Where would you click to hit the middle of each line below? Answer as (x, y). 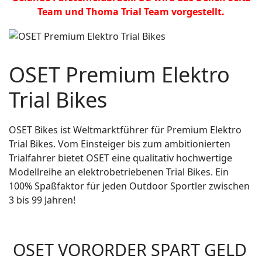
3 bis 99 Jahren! (42, 200)
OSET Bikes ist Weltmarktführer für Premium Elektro (125, 130)
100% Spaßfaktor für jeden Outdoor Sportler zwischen (129, 186)
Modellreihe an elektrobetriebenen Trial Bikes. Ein (119, 172)
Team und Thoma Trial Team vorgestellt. (131, 12)
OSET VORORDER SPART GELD (128, 249)
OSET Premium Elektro (119, 74)
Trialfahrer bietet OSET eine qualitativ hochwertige (120, 158)
